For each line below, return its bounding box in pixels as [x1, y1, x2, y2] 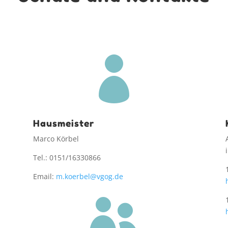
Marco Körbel [33, 133, 79, 144]
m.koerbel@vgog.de [55, 171, 123, 181]
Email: [33, 171, 56, 181]
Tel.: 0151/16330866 [33, 152, 101, 162]
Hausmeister [33, 117, 94, 129]
